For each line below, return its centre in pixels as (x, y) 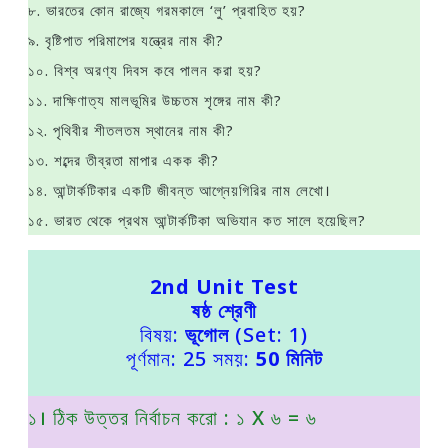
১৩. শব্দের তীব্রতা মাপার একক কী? (123, 160)
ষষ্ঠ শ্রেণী (224, 310)
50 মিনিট (289, 358)
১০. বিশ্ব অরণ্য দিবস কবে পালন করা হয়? (145, 70)
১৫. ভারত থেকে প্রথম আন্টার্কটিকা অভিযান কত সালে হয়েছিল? (197, 220)
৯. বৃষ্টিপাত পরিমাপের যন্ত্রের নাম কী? (126, 40)
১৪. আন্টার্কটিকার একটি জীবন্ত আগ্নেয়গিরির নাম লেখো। (179, 190)
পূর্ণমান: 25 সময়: (190, 358)
